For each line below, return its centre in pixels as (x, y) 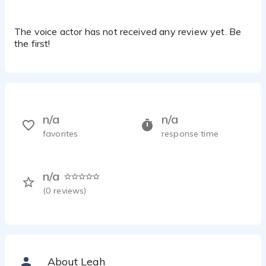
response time (190, 134)
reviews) (70, 191)
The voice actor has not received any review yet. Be (128, 31)
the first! (32, 43)
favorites (61, 134)
